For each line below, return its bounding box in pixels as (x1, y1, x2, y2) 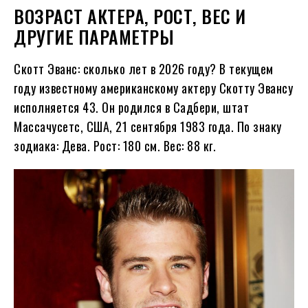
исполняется (14, 98, 82, 117)
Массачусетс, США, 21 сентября (14, 118, 180, 136)
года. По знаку (205, 118, 282, 136)
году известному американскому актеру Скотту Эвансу (14, 79, 293, 98)
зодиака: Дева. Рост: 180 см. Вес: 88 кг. (14, 137, 216, 155)
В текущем (219, 60, 274, 78)
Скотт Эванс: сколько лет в (14, 60, 159, 78)
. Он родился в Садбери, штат (96, 98, 249, 117)
